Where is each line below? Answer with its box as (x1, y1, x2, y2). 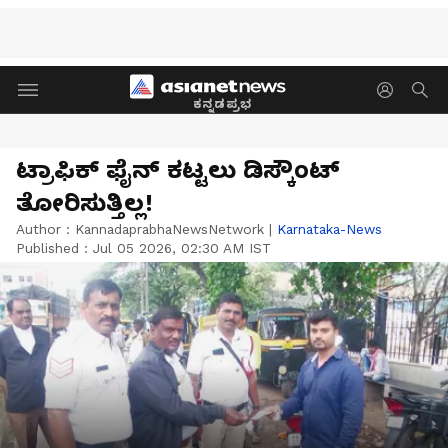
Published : (16, 240, 93, 256)
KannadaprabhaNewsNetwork (75, 221, 264, 237)
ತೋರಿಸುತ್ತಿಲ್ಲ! (16, 189, 153, 217)
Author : (16, 221, 75, 237)
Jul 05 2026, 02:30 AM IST (93, 240, 271, 256)
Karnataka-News (277, 221, 382, 237)
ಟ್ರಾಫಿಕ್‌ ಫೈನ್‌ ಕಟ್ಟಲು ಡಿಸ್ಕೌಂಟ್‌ (16, 156, 340, 184)
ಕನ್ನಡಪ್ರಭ (193, 96, 252, 111)
